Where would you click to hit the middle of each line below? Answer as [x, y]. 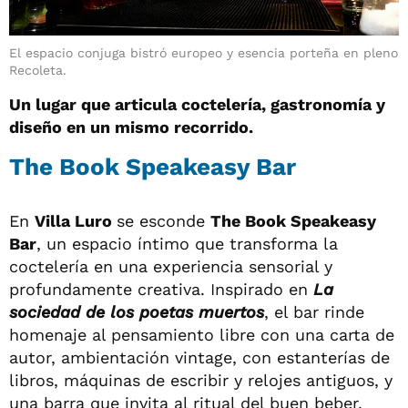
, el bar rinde [314, 311]
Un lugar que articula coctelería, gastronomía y [197, 104]
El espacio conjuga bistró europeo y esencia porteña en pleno [204, 52]
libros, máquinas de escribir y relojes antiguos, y [201, 380]
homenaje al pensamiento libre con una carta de [202, 334]
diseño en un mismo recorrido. [131, 127]
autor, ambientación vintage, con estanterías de [199, 357]
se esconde [163, 220]
